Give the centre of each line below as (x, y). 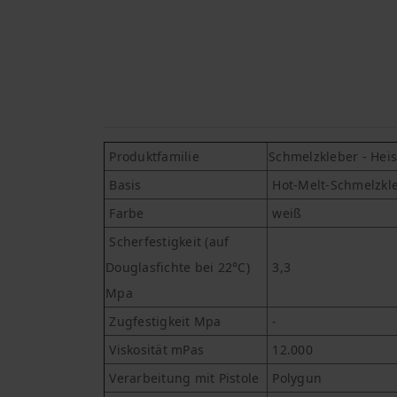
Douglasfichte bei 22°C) (178, 268)
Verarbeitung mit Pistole (183, 378)
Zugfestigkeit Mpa (163, 322)
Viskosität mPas (155, 350)
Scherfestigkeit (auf (167, 242)
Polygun (297, 378)
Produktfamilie (154, 157)
